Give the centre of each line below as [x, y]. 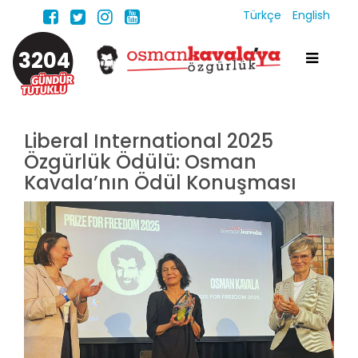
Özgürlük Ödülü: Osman [140, 162]
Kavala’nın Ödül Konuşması [160, 183]
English [311, 15]
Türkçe [264, 15]
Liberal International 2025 [149, 141]
